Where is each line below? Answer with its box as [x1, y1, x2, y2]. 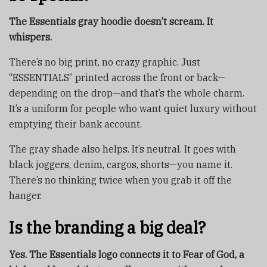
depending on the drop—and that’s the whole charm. [9, 87, 244, 100]
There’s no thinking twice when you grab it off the [9, 174, 232, 187]
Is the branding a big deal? [9, 217, 206, 238]
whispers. [9, 31, 52, 44]
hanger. [9, 190, 42, 202]
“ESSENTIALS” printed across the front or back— [9, 72, 225, 84]
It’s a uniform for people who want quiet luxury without [9, 103, 257, 115]
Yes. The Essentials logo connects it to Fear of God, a [9, 248, 244, 260]
